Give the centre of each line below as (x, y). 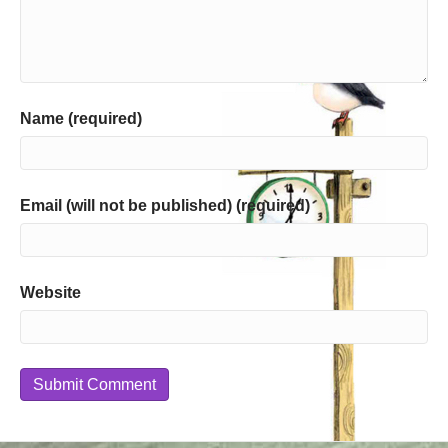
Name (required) (81, 118)
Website (50, 292)
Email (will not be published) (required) (165, 205)
